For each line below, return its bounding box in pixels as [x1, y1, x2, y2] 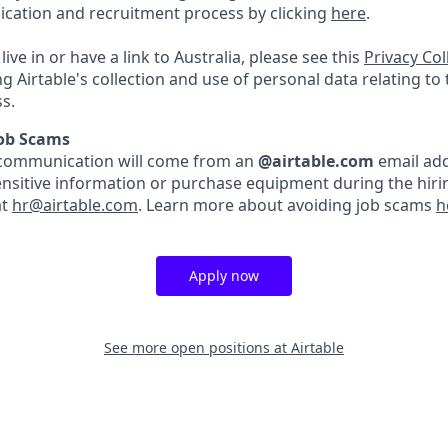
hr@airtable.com [12, 194, 138, 216]
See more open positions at [104, 338, 291, 357]
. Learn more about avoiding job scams [138, 194, 436, 216]
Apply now [189, 266, 259, 285]
